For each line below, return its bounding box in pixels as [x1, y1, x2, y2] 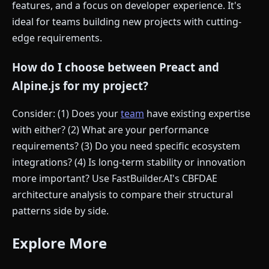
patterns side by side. [12, 204, 109, 218]
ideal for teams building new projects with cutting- [12, 14, 241, 28]
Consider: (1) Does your [12, 107, 121, 121]
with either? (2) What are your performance [12, 123, 209, 137]
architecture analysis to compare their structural [12, 188, 233, 202]
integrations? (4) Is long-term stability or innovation [12, 156, 246, 169]
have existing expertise [144, 107, 250, 121]
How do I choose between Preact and [12, 59, 219, 74]
